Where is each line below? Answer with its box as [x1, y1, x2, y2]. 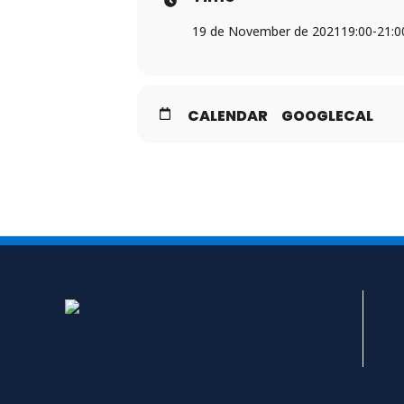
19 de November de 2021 [192, 22, 341, 40]
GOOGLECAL [281, 105, 373, 126]
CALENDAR [188, 105, 268, 126]
